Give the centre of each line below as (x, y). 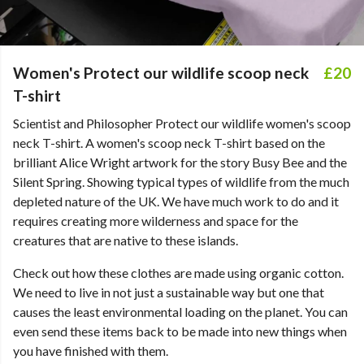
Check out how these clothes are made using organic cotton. (178, 273)
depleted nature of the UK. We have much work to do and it (176, 201)
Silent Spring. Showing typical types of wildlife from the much (181, 182)
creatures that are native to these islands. (126, 240)
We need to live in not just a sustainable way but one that (169, 292)
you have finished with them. (91, 351)
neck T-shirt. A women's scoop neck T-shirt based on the (169, 143)
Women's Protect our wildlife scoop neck (161, 73)
